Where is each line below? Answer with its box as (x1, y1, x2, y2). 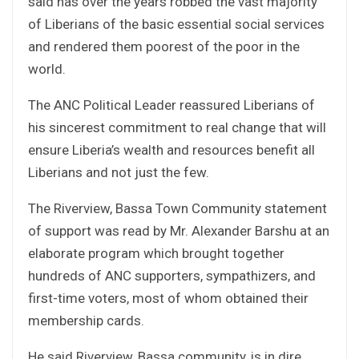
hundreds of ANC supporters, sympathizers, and (28, 267, 316, 284)
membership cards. (28, 312, 144, 329)
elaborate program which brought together (28, 244, 284, 261)
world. (28, 60, 66, 77)
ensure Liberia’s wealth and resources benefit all (28, 141, 315, 158)
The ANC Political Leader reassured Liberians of (28, 96, 315, 113)
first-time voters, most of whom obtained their (28, 289, 309, 306)
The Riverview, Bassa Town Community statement (28, 200, 327, 216)
